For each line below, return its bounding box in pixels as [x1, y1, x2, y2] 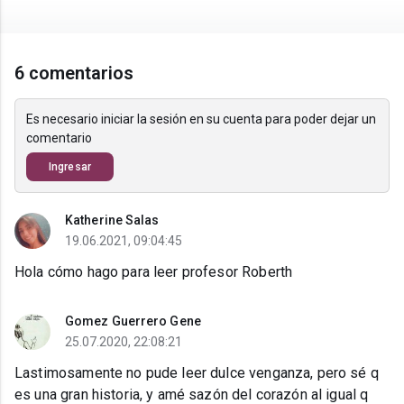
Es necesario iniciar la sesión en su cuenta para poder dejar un [26, 112, 376, 126]
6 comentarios [14, 62, 134, 84]
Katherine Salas [65, 213, 160, 227]
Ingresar [49, 161, 91, 173]
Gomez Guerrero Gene [65, 314, 201, 328]
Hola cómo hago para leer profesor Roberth [14, 263, 293, 280]
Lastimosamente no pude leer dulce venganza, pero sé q [14, 364, 379, 381]
